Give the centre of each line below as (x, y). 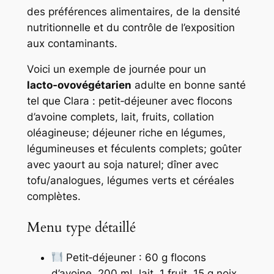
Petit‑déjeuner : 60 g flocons (134, 257)
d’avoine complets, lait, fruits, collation (120, 117)
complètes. (54, 197)
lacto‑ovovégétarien (79, 85)
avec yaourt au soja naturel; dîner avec (122, 165)
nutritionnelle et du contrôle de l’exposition (131, 27)
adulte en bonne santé (188, 85)
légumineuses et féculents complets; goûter (134, 149)
